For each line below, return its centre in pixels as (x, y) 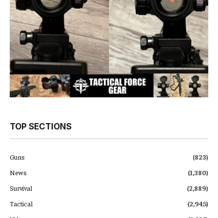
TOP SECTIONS (41, 126)
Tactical (21, 203)
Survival (21, 188)
